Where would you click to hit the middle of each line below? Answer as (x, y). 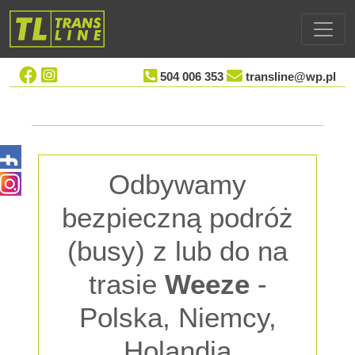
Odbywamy (177, 184)
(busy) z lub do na (177, 251)
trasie (126, 284)
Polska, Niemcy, (177, 317)
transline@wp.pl (291, 76)
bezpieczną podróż (177, 218)
